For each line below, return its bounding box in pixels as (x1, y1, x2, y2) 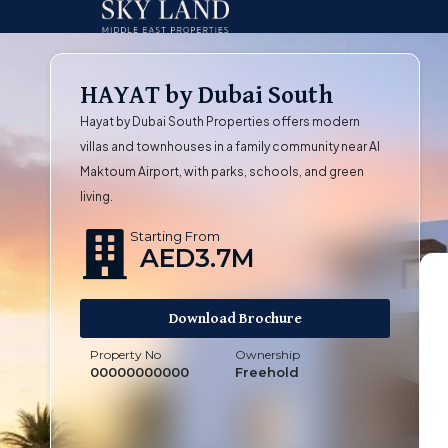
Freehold (235, 364, 299, 381)
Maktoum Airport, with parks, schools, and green (80, 164, 364, 180)
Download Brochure (168, 311, 302, 327)
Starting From (130, 228, 220, 245)
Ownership (235, 347, 300, 363)
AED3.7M (140, 243, 255, 274)
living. (80, 189, 113, 205)
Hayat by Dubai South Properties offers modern (80, 114, 360, 130)
